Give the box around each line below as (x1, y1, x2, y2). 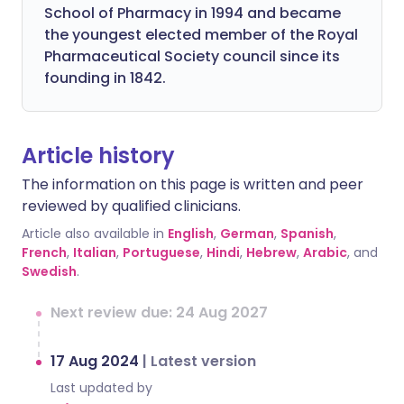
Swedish (22, 262, 77, 280)
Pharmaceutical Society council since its (44, 46, 340, 67)
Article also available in (22, 225, 164, 243)
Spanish (280, 225, 334, 243)
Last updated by (50, 379, 152, 397)
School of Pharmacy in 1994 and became (44, 3, 341, 23)
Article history (22, 141, 175, 170)
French (22, 243, 67, 262)
